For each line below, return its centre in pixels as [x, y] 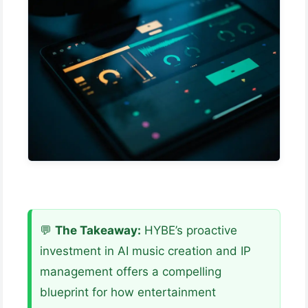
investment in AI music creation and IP [145, 251]
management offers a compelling [131, 272]
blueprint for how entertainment [128, 293]
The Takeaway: [98, 231]
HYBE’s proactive [189, 231]
